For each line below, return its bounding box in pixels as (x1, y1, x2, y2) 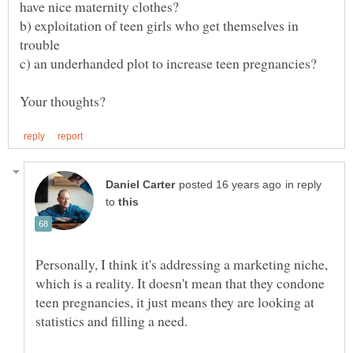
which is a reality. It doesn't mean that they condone (35, 273, 325, 292)
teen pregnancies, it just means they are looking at (35, 292, 314, 311)
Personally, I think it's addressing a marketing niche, (35, 254, 328, 273)
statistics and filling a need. (35, 310, 188, 330)
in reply (285, 178, 321, 191)
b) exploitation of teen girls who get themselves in (20, 16, 299, 35)
